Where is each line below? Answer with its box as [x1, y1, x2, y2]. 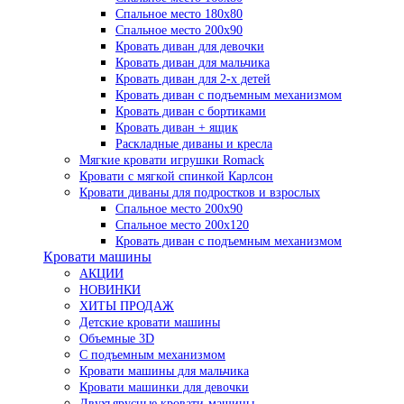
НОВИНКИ [79, 282, 141, 297]
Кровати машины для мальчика [79, 363, 249, 378]
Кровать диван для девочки [115, 39, 264, 53]
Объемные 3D [79, 331, 154, 345]
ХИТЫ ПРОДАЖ [79, 298, 174, 313]
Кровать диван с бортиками [115, 104, 266, 118]
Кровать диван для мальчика [115, 55, 270, 69]
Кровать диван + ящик [115, 120, 238, 134]
